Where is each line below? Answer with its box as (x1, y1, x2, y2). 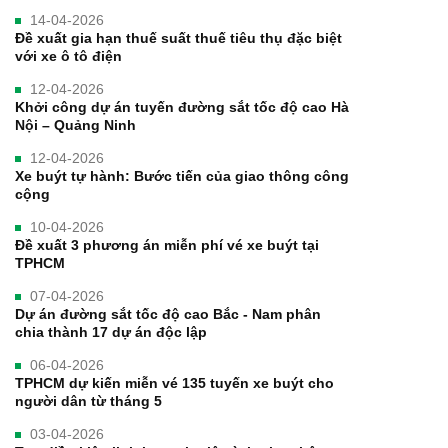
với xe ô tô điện (15, 47, 122, 64)
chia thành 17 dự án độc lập (15, 323, 207, 340)
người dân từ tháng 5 (15, 392, 162, 409)
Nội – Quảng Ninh (15, 116, 136, 133)
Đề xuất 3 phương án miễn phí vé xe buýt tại (15, 236, 319, 253)
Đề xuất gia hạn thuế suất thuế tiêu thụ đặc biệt (15, 29, 342, 46)
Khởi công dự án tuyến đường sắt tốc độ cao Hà (15, 98, 349, 115)
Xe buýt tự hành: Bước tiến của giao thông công (15, 167, 349, 184)
